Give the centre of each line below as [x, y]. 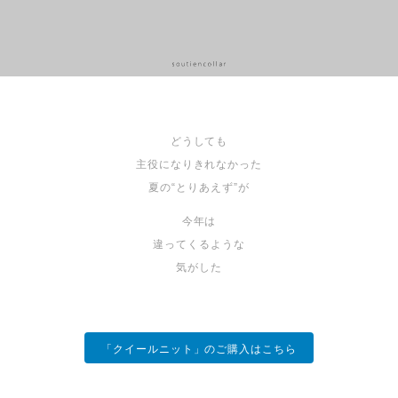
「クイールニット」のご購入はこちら [199, 350]
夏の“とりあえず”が [199, 188]
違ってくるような [199, 245]
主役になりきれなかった [199, 165]
